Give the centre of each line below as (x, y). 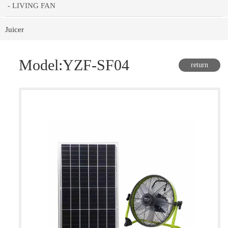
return (199, 65)
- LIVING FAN (32, 6)
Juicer (15, 30)
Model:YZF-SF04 (74, 65)
